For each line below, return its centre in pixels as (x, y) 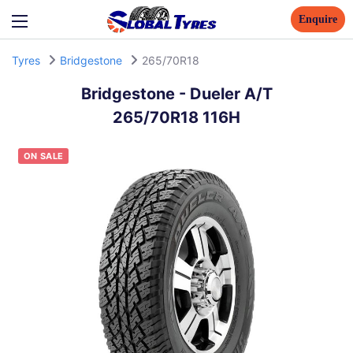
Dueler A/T (231, 94)
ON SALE (44, 156)
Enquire (318, 19)
